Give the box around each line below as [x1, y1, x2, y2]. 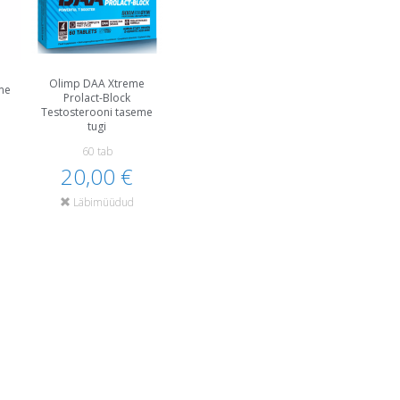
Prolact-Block [63, 89, 131, 105]
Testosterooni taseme [41, 104, 154, 120]
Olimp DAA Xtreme [49, 75, 146, 91]
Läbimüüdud [71, 194, 135, 210]
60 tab [81, 143, 112, 159]
